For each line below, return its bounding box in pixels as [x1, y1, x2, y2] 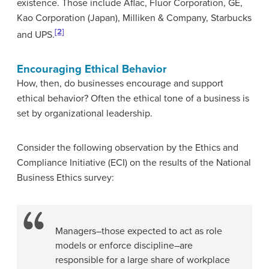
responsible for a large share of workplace [55, 254, 230, 267]
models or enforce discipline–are [55, 240, 193, 252]
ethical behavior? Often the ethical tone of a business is [17, 92, 249, 105]
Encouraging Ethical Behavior [17, 62, 167, 76]
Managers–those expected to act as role [55, 225, 222, 238]
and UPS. [17, 29, 55, 41]
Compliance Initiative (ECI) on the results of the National [17, 157, 251, 169]
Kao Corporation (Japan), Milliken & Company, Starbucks [17, 11, 252, 24]
